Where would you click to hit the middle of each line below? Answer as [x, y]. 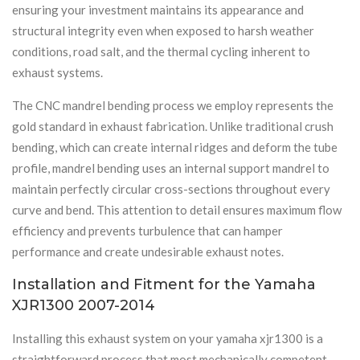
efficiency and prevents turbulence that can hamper [147, 230]
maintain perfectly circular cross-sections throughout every [171, 188]
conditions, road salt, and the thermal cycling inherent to [161, 51]
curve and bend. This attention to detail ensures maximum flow [177, 209]
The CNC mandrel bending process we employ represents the [173, 105]
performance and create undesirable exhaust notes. [148, 251]
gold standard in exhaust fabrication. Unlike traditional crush [173, 126]
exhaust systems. [57, 72]
